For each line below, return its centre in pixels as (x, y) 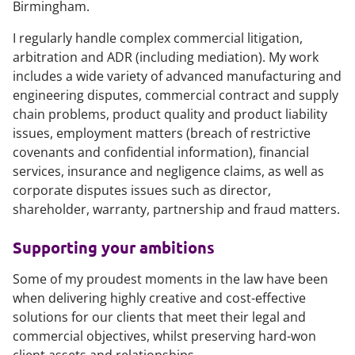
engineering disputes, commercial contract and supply (176, 95)
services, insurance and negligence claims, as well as (168, 171)
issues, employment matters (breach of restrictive (162, 133)
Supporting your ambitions (114, 247)
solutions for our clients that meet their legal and (159, 317)
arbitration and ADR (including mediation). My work (166, 57)
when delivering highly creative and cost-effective (159, 298)
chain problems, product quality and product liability (170, 114)
